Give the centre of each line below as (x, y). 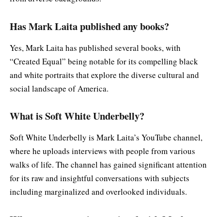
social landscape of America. (59, 88)
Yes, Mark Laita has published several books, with (95, 47)
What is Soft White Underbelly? (77, 116)
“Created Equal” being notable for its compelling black (104, 61)
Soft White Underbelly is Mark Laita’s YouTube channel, (106, 137)
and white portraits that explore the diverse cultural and (104, 75)
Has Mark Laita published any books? (89, 26)
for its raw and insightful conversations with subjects (100, 178)
